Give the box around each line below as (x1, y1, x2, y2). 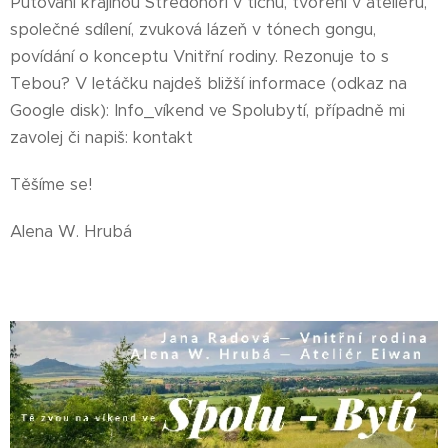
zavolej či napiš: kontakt (10, 127, 193, 148)
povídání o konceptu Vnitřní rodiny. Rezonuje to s (10, 46, 389, 67)
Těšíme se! (10, 174, 92, 195)
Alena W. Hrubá (10, 221, 132, 242)
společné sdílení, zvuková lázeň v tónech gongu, (10, 19, 376, 40)
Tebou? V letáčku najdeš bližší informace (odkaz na (10, 73, 407, 94)
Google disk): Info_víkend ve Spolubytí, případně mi (10, 100, 405, 121)
